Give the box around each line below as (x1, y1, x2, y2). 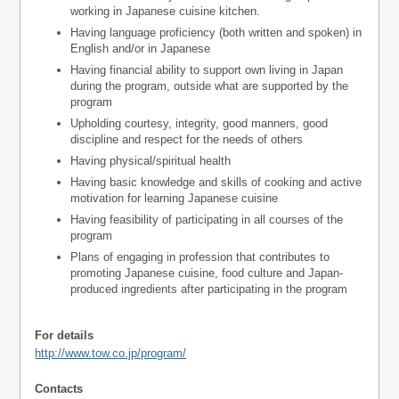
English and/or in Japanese (70, 41, 211, 55)
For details (35, 328, 94, 342)
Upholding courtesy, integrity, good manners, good (70, 116, 329, 130)
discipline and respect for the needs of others (70, 132, 304, 146)
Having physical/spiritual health (70, 153, 232, 167)
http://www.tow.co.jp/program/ (35, 346, 187, 360)
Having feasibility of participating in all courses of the (70, 212, 344, 226)
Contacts (35, 381, 84, 395)
